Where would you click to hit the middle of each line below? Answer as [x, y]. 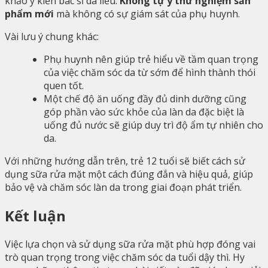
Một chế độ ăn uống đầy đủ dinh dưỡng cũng [145, 99]
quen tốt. [64, 86]
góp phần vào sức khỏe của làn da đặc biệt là [144, 112]
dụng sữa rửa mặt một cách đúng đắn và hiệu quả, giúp [129, 174]
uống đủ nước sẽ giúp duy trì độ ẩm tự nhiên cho [153, 125]
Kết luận [35, 215]
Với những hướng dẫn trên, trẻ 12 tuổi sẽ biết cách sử [125, 161]
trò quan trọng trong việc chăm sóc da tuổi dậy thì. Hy [125, 257]
